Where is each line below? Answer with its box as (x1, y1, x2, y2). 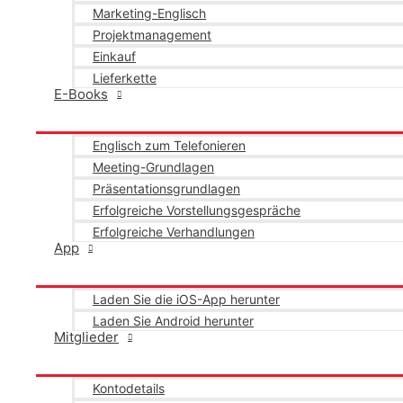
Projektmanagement (93, 27, 211, 42)
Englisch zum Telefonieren (93, 138, 246, 153)
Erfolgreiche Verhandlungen (93, 224, 255, 239)
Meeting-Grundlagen (93, 159, 214, 175)
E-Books (54, 85, 108, 103)
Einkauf (93, 49, 136, 64)
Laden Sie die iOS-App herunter (93, 291, 280, 307)
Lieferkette (93, 70, 157, 85)
